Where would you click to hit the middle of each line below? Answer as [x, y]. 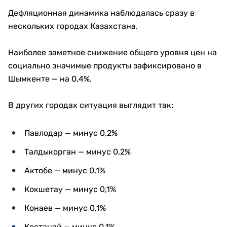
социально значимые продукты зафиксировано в [105, 66]
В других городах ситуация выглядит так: [91, 105]
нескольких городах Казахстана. [73, 26]
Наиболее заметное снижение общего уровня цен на [112, 53]
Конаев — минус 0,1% [65, 208]
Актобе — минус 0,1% [65, 171]
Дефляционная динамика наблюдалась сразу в [101, 13]
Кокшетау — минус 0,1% [70, 190]
